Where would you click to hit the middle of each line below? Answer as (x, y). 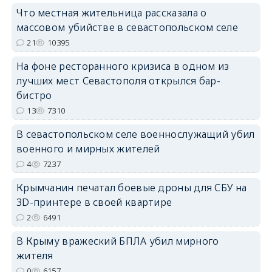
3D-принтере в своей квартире (94, 202)
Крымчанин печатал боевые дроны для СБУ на (131, 187)
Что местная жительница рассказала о (111, 12)
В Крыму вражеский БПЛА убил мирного (117, 241)
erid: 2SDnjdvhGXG (232, 80)
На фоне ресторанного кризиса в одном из (123, 66)
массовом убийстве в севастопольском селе (127, 27)
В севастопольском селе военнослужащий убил (135, 134)
